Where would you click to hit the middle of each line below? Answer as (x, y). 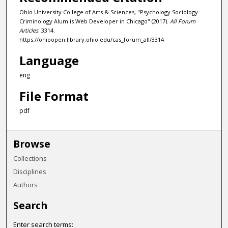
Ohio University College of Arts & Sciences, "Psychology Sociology (108, 12)
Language (49, 60)
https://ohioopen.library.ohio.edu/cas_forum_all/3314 (91, 40)
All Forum (182, 21)
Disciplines (30, 171)
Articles (28, 31)
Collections (30, 158)
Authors (26, 184)
